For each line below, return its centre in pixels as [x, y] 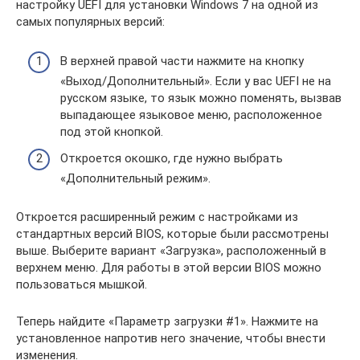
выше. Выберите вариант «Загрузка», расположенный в [171, 251]
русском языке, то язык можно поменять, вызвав [201, 98]
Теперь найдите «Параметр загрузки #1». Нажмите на [167, 322]
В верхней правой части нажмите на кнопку [182, 61]
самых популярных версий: [90, 22]
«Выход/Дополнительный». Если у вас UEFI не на [196, 81]
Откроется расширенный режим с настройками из [157, 217]
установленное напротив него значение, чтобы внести [171, 339]
